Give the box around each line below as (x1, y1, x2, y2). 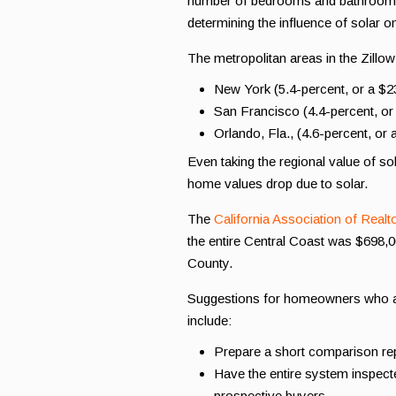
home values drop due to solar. (187, 176, 368, 191)
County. (187, 255, 232, 270)
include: (187, 313, 232, 328)
